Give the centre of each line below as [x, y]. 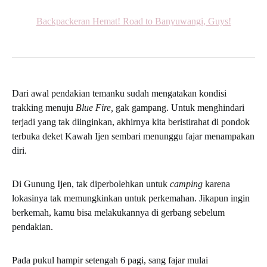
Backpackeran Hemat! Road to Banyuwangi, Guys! [133, 21]
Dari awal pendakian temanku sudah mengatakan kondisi [119, 93]
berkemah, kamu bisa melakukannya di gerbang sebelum [118, 212]
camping [187, 184]
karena [218, 184]
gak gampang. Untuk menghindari [180, 108]
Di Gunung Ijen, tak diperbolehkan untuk [91, 184]
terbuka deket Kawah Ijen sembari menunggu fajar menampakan [133, 136]
